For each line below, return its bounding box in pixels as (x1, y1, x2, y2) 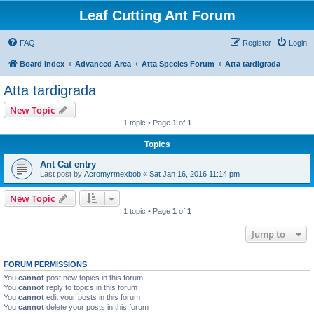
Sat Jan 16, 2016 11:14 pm (149, 170, 240, 178)
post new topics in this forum (44, 273, 143, 282)
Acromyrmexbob (84, 170, 141, 178)
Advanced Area (75, 60, 131, 68)
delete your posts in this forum (44, 303, 149, 311)
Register (243, 39, 271, 47)
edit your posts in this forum (44, 293, 140, 301)
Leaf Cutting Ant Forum (78, 8, 235, 23)
